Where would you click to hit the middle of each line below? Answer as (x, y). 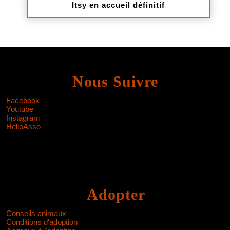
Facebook (23, 100)
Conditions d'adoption (42, 222)
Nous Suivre (115, 81)
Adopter (116, 194)
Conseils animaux (36, 213)
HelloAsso (23, 127)
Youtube (20, 109)
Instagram (23, 118)
